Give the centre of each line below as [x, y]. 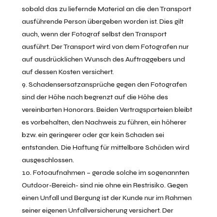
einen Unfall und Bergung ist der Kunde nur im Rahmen [107, 198]
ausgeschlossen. [48, 160]
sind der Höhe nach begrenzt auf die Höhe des [95, 97]
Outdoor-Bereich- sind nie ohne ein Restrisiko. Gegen [105, 185]
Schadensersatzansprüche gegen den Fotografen [108, 85]
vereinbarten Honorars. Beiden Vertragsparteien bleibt [107, 110]
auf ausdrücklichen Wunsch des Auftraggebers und [103, 59]
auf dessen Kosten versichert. [68, 72]
